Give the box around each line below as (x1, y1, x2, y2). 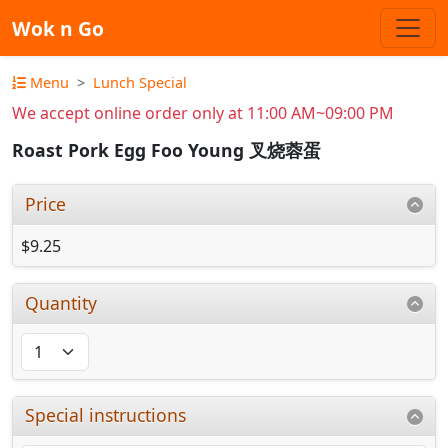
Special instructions (25, 403, 187, 428)
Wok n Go (12, 14, 104, 42)
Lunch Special (93, 73, 187, 92)
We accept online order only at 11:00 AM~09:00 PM (12, 102, 394, 124)
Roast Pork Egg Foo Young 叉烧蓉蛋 (12, 138, 321, 163)
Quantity (25, 290, 98, 315)
